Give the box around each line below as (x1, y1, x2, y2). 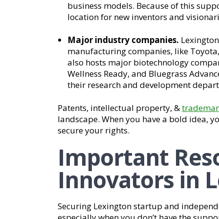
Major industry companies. (67, 34, 179, 45)
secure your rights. (58, 125, 130, 136)
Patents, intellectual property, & (58, 102, 182, 113)
